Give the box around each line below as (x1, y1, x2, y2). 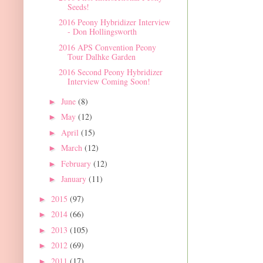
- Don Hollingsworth (67, 26, 137, 38)
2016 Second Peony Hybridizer (58, 66, 163, 78)
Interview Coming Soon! (67, 76, 150, 87)
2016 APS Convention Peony (58, 41, 156, 53)
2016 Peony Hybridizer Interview (58, 16, 170, 28)
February (60, 157, 93, 169)
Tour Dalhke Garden (67, 50, 136, 62)
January (60, 173, 89, 185)
